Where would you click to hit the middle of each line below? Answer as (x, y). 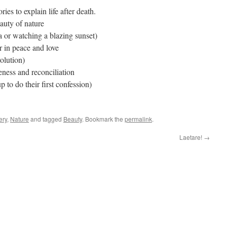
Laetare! (192, 137)
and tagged (46, 119)
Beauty (73, 119)
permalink (138, 119)
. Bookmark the (103, 119)
